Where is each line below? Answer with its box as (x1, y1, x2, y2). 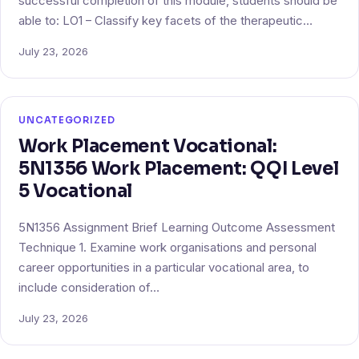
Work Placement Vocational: (18, 134, 277, 157)
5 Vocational (18, 179, 132, 202)
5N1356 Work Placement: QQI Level (18, 156, 339, 179)
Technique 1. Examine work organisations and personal (18, 240, 317, 255)
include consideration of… (18, 280, 159, 295)
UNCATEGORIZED (18, 114, 115, 126)
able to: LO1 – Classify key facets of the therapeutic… (18, 13, 313, 28)
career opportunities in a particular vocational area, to (18, 260, 309, 275)
